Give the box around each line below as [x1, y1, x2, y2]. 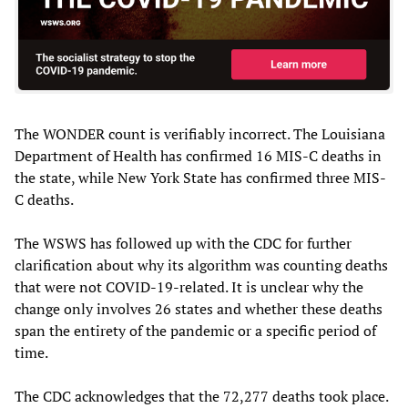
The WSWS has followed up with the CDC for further [15, 233, 352, 254]
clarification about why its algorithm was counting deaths [15, 255, 388, 276]
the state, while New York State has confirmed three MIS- [15, 168, 386, 189]
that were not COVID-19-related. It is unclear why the [15, 277, 363, 298]
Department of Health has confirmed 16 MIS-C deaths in [15, 146, 382, 167]
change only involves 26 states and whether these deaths [15, 299, 382, 320]
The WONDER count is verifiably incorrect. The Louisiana [15, 124, 385, 145]
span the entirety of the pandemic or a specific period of [15, 321, 376, 342]
